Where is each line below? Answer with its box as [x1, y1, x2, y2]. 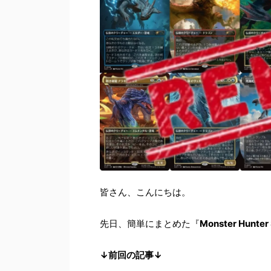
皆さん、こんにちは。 [100, 186, 191, 198]
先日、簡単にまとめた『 [100, 217, 200, 229]
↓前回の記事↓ [100, 249, 162, 261]
